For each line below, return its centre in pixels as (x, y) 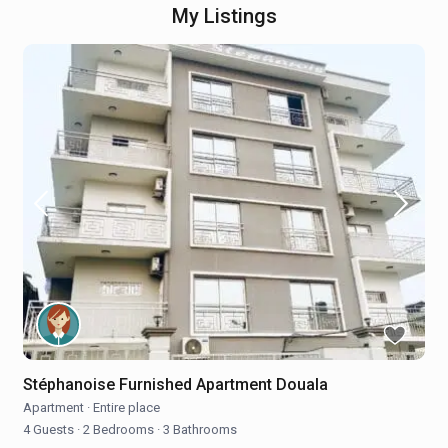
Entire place (127, 407)
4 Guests (50, 429)
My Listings (224, 16)
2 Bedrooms (119, 429)
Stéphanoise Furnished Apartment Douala (176, 384)
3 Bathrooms (199, 429)
